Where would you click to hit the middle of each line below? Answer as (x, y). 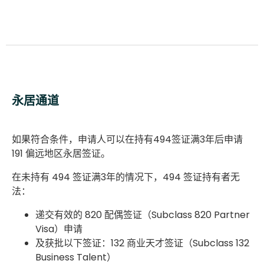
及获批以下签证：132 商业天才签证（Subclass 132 (142, 243)
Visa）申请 (59, 229)
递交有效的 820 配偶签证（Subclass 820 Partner (143, 214)
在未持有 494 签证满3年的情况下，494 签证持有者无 (126, 177)
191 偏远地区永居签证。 (61, 153)
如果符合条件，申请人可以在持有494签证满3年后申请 (127, 139)
